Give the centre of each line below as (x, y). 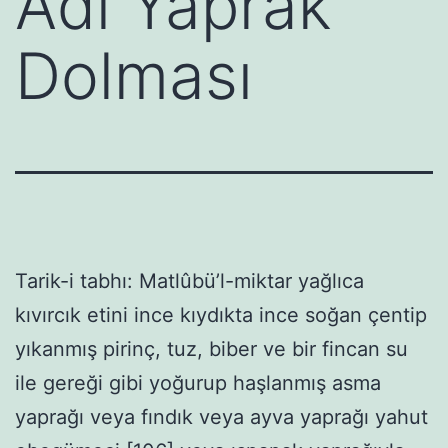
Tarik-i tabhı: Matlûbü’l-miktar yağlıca (189, 280)
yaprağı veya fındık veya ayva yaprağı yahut (221, 416)
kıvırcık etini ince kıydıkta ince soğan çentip (221, 314)
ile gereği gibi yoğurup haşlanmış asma (198, 382)
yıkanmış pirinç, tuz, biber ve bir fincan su (211, 348)
